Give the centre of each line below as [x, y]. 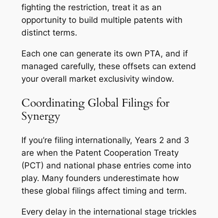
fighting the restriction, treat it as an [91, 8]
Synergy [41, 116]
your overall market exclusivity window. [98, 79]
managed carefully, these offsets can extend [109, 66]
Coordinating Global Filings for [95, 103]
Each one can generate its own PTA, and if [104, 53]
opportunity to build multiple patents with [102, 20]
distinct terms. [49, 33]
